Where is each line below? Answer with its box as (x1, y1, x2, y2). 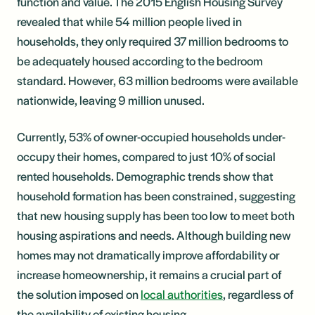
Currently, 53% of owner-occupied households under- (17, 127, 285, 145)
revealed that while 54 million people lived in (17, 12, 242, 30)
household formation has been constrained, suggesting (17, 186, 295, 204)
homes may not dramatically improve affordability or (17, 245, 280, 263)
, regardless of (223, 285, 293, 302)
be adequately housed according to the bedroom (17, 51, 263, 69)
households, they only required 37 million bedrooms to (17, 32, 288, 49)
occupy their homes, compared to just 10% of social (17, 147, 276, 165)
